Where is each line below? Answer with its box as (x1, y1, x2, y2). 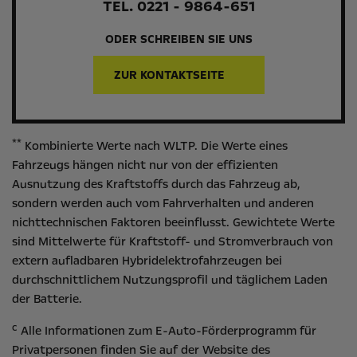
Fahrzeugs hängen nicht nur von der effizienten (12, 157, 278, 173)
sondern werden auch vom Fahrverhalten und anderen (12, 195, 314, 211)
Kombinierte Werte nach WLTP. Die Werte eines (22, 138, 288, 154)
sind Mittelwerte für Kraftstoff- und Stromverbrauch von (12, 233, 333, 249)
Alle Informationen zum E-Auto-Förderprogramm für (18, 323, 316, 339)
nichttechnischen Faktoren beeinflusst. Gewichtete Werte (12, 214, 335, 230)
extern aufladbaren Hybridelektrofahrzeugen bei (12, 253, 282, 269)
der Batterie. (12, 291, 82, 307)
